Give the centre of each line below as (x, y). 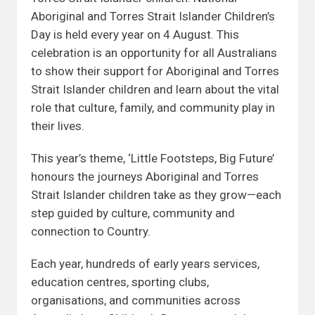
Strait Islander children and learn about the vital (155, 89)
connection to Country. (91, 231)
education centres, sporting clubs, (120, 282)
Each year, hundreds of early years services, (145, 264)
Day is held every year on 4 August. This (135, 34)
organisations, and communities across (136, 300)
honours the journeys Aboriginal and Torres (145, 176)
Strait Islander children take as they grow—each (156, 195)
